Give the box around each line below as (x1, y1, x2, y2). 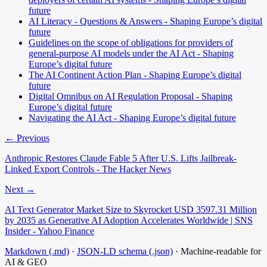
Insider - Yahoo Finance (5, 225, 94, 236)
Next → (5, 184, 35, 194)
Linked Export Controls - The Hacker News (5, 163, 171, 174)
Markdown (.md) (5, 246, 69, 256)
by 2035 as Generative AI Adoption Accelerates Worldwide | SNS (5, 215, 253, 225)
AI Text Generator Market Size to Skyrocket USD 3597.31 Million (5, 204, 257, 215)
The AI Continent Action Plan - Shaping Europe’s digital (29, 69, 241, 80)
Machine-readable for (181, 246, 261, 256)
